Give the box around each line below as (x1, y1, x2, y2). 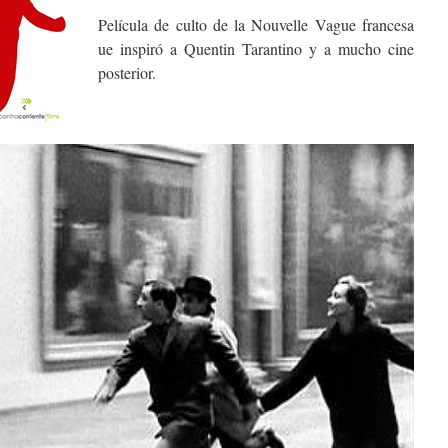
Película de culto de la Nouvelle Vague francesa (98, 14, 414, 36)
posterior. (98, 62, 156, 84)
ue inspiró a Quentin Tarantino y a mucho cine (98, 38, 414, 60)
